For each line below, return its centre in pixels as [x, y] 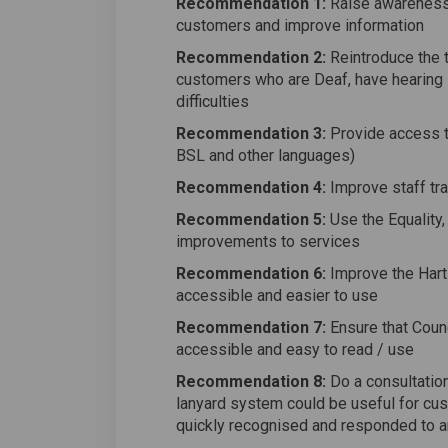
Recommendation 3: [250, 134]
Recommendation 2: [250, 58]
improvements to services [267, 242]
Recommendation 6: [250, 274]
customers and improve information [299, 26]
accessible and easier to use [276, 296]
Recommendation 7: [250, 328]
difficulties [212, 102]
